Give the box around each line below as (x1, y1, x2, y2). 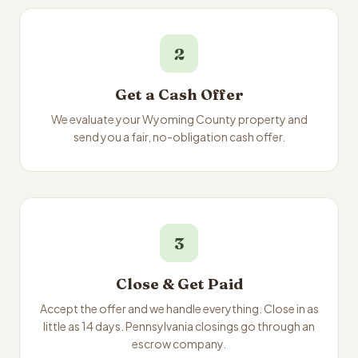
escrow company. (132, 336, 226, 351)
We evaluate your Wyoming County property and (50, 112, 308, 126)
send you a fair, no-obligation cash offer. (73, 129, 285, 144)
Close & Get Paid (115, 275, 243, 293)
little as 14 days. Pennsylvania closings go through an (43, 319, 315, 333)
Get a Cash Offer (114, 86, 244, 104)
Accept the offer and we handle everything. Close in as (39, 301, 319, 316)
